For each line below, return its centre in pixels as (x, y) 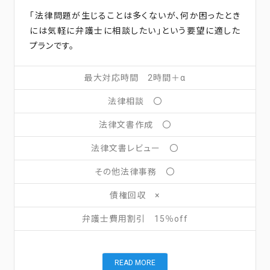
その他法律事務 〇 (135, 171)
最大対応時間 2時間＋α (135, 77)
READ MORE (135, 262)
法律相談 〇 (135, 101)
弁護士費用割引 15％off (135, 218)
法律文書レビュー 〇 (135, 148)
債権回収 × (135, 195)
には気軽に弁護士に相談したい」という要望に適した (135, 30)
